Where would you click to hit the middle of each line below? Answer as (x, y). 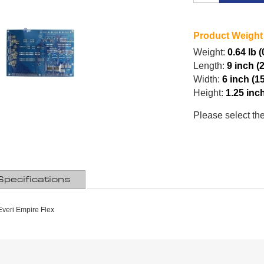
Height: (209, 93)
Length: (209, 66)
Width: (207, 80)
